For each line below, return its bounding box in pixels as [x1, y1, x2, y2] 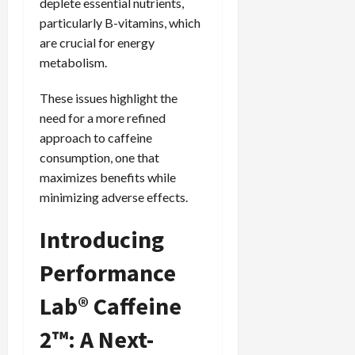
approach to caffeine [40, 129, 152, 145]
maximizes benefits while [40, 169, 176, 185]
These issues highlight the [40, 90, 177, 105]
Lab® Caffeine [40, 290, 181, 321]
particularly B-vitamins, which [40, 14, 200, 30]
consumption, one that [40, 149, 159, 165]
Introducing [40, 223, 164, 254]
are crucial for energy [40, 34, 155, 50]
